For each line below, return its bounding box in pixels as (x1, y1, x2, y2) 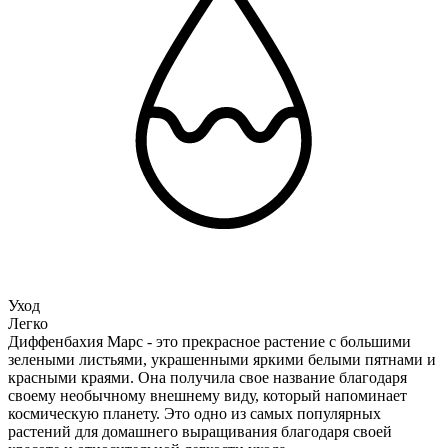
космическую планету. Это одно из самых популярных (8, 404, 381, 422)
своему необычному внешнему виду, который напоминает (8, 386, 407, 404)
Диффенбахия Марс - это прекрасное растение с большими (8, 332, 411, 350)
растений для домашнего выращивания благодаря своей (8, 422, 392, 440)
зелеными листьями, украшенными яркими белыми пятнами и (8, 350, 436, 368)
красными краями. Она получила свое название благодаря (8, 368, 407, 386)
